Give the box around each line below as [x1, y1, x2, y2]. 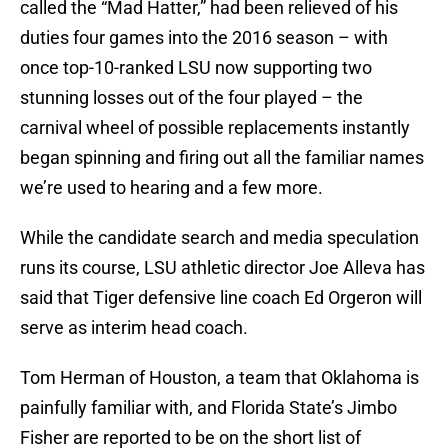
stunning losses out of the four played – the [20, 87, 363, 109]
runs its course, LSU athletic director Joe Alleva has [20, 257, 425, 279]
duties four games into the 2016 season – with [20, 27, 388, 49]
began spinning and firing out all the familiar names [20, 147, 424, 169]
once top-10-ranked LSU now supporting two [20, 57, 372, 79]
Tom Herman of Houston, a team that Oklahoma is [20, 367, 419, 389]
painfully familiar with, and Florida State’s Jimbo [20, 397, 397, 419]
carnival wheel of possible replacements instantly [20, 117, 410, 139]
